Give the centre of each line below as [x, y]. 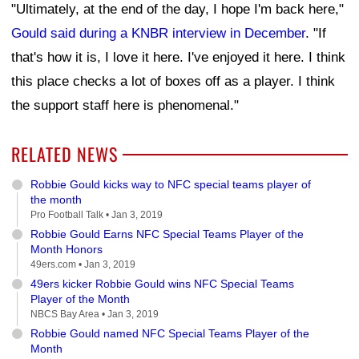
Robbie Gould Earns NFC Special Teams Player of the [167, 234]
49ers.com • [57, 264]
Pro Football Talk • [71, 214]
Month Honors [67, 249]
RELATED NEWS [65, 153]
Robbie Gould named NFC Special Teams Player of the [170, 333]
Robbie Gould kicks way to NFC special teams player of [171, 184]
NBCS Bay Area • [69, 314]
